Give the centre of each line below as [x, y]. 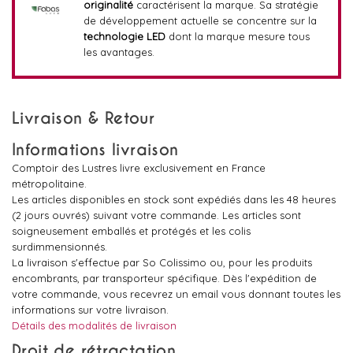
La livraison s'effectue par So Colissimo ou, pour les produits [162, 262]
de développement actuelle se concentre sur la [200, 20]
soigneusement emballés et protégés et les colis [131, 231]
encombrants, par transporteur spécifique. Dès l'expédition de [164, 278]
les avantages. [119, 52]
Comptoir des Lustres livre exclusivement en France [139, 168]
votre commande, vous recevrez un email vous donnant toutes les [176, 294]
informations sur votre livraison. [90, 310]
